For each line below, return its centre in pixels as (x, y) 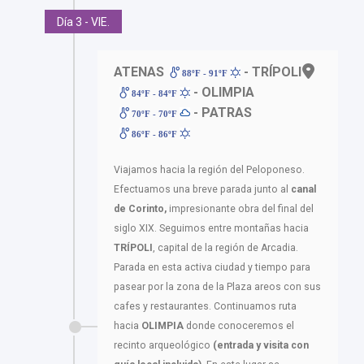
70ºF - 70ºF (155, 113)
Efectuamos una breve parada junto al (202, 189)
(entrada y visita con (261, 345)
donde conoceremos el (239, 325)
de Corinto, (140, 208)
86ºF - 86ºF (155, 134)
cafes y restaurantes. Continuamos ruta (205, 306)
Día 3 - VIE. (83, 22)
